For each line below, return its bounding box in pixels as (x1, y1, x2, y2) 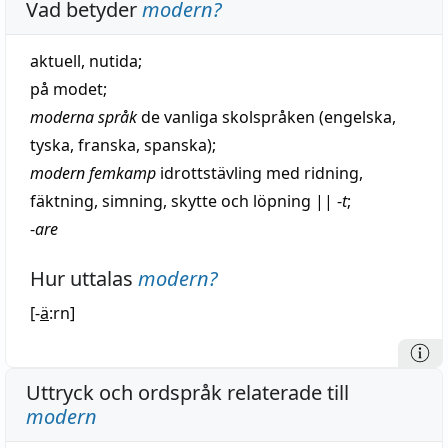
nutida (89, 50, 138, 72)
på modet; (30, 78, 107, 100)
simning (102, 190, 163, 212)
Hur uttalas (30, 265, 138, 292)
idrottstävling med (156, 162, 304, 184)
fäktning (30, 190, 94, 212)
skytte (171, 190, 217, 212)
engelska (324, 106, 392, 128)
